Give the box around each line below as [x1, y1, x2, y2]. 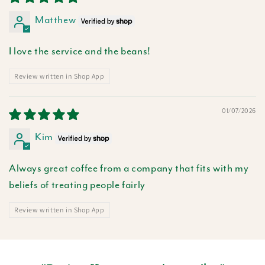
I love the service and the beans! [9, 44, 151, 57]
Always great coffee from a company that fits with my [9, 161, 249, 174]
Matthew [35, 13, 76, 26]
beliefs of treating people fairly [9, 178, 146, 191]
